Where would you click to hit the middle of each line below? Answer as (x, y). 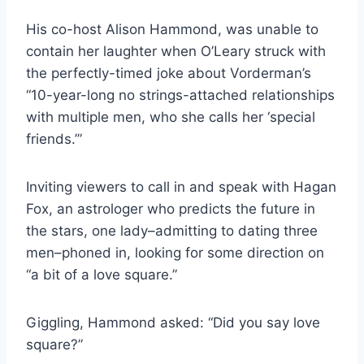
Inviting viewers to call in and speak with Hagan (181, 186)
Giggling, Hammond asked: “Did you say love (173, 322)
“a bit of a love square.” (102, 274)
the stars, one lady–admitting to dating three (172, 230)
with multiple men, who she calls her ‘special (171, 117)
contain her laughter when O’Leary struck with (176, 51)
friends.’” (54, 139)
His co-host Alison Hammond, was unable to (172, 29)
